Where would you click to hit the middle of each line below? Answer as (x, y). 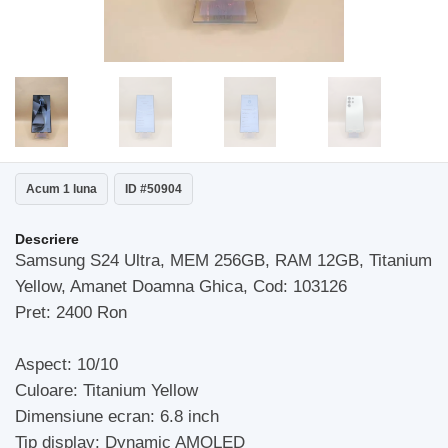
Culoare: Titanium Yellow (106, 390)
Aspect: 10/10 (66, 364)
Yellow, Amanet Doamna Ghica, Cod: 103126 (181, 286)
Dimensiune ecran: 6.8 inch (117, 416)
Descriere (47, 239)
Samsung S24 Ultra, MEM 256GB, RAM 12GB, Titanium (223, 260)
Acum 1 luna (61, 189)
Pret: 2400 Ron (71, 312)
